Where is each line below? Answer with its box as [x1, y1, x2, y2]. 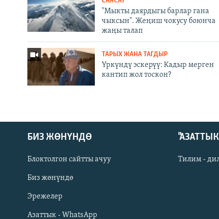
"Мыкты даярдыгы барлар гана [101, 7, 209, 15]
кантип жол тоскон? [101, 70, 171, 79]
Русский [9, 188, 40, 198]
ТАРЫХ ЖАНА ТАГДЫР [101, 50, 168, 58]
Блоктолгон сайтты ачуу [27, 155, 111, 163]
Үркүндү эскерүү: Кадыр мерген [101, 61, 214, 69]
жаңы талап [101, 26, 143, 35]
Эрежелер [27, 192, 63, 200]
